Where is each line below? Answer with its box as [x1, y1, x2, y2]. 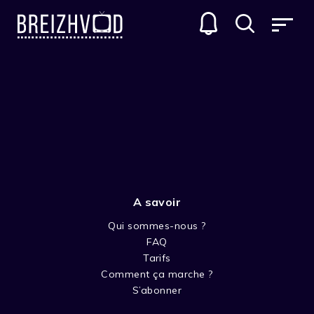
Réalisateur [12, 269, 61, 280]
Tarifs [143, 252, 171, 264]
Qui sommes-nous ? [108, 219, 206, 232]
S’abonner [132, 284, 182, 296]
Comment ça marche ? [101, 268, 213, 280]
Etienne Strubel [12, 250, 108, 266]
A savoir [132, 195, 182, 209]
